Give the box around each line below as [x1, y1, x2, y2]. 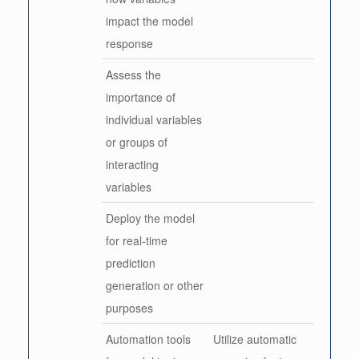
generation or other [106, 276, 204, 293]
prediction [106, 254, 155, 271]
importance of [106, 88, 175, 105]
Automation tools [106, 330, 191, 347]
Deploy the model [106, 209, 195, 226]
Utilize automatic [213, 330, 296, 347]
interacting [106, 155, 159, 172]
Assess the [106, 66, 161, 83]
